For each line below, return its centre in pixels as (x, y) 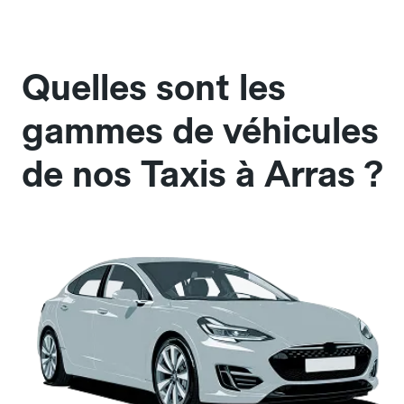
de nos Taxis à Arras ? (202, 174)
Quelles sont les (154, 88)
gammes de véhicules (200, 131)
